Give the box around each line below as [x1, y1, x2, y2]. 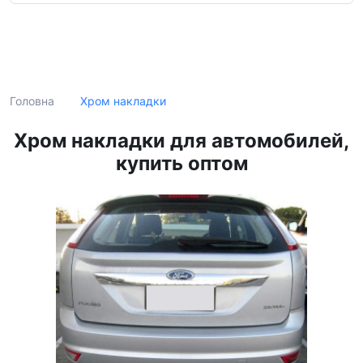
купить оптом [115, 152, 248, 175]
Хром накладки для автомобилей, [14, 129, 349, 152]
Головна [10, 94, 54, 108]
